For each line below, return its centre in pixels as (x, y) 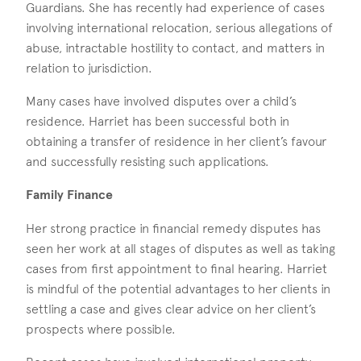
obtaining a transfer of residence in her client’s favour (176, 141)
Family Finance (69, 195)
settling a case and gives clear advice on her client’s (171, 309)
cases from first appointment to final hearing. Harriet (176, 268)
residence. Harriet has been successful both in (158, 121)
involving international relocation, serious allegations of (179, 27)
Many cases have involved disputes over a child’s (161, 101)
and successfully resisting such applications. (147, 161)
